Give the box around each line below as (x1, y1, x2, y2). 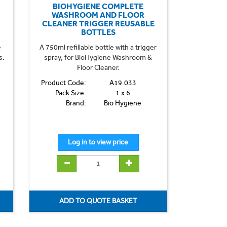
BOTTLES (81, 27, 116, 37)
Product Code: (41, 78, 86, 87)
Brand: (65, 98, 86, 107)
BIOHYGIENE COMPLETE (53, 1, 144, 11)
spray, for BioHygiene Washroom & (44, 53, 153, 62)
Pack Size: (55, 88, 86, 97)
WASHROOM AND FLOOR (52, 10, 145, 20)
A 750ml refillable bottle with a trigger (40, 43, 157, 52)
